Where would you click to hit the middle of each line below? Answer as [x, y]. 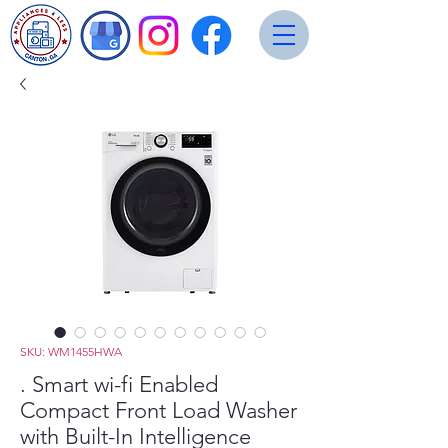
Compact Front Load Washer [158, 410]
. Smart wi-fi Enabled [119, 384]
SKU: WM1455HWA [71, 351]
